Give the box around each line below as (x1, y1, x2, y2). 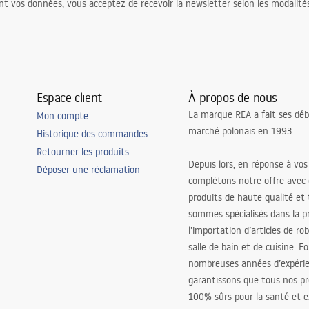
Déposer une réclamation (36, 163, 140, 176)
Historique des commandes (36, 128, 148, 140)
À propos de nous (188, 89, 278, 106)
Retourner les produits (36, 146, 129, 158)
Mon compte (36, 110, 88, 122)
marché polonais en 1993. (188, 125, 295, 137)
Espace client (36, 89, 102, 106)
